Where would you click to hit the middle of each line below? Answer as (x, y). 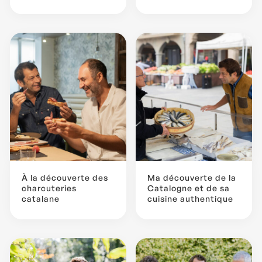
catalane (41, 198)
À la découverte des (65, 177)
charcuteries (49, 188)
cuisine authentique (190, 198)
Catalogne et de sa (189, 188)
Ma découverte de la (192, 177)
